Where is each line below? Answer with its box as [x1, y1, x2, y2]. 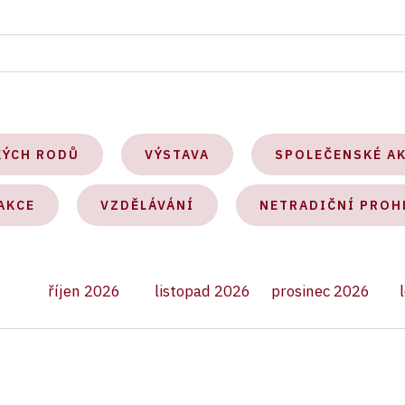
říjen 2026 [48, 281, 121, 301]
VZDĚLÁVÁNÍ [100, 197, 194, 213]
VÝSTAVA [145, 146, 210, 163]
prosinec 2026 [271, 281, 371, 301]
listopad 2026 [154, 281, 250, 301]
